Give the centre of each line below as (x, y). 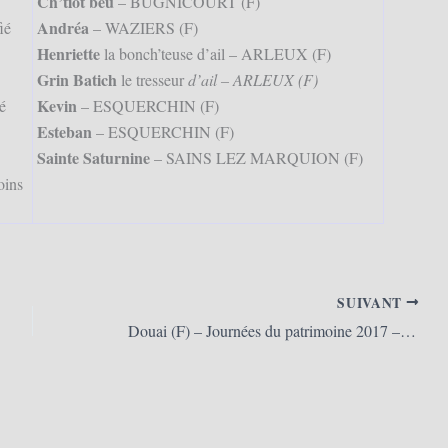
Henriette (68, 54)
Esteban (64, 132)
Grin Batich (76, 80)
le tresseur (152, 80)
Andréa (62, 28)
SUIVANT (371, 302)
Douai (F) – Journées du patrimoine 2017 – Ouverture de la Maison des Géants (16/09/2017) (408, 331)
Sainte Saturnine (93, 158)
